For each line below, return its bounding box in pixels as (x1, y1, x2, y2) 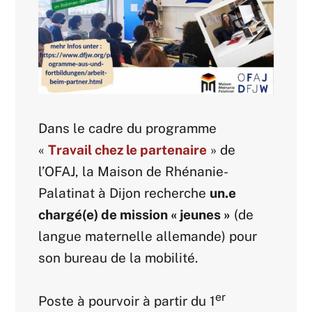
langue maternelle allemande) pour (38, 228, 258, 244)
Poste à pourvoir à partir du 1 (38, 292, 216, 309)
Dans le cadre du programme (38, 120, 217, 136)
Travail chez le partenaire (48, 141, 208, 157)
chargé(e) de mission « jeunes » (38, 206, 231, 222)
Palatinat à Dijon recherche (38, 185, 210, 201)
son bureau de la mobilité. (38, 249, 198, 265)
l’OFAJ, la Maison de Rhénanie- (38, 163, 229, 179)
